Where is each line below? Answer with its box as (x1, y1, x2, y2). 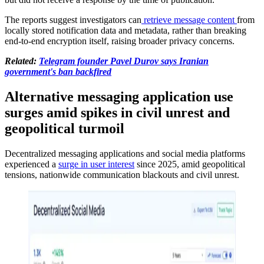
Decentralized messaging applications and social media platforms (5, 148, 245, 159)
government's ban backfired (5, 66, 111, 77)
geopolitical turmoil (5, 120, 124, 136)
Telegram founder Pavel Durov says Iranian (39, 55, 209, 66)
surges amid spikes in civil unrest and (5, 104, 230, 120)
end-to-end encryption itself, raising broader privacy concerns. (5, 35, 235, 46)
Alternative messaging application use (5, 88, 233, 104)
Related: (5, 55, 39, 66)
